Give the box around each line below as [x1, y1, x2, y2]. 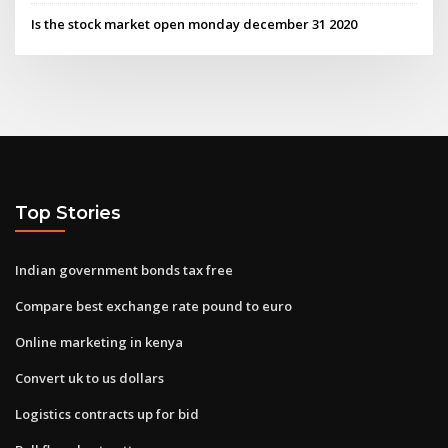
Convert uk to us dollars [15, 368, 164, 387]
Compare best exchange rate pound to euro [15, 296, 292, 315]
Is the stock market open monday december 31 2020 [31, 14, 358, 33]
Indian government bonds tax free [15, 260, 233, 279]
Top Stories [15, 202, 121, 224]
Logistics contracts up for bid [15, 404, 199, 423]
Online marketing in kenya [15, 332, 183, 351]
